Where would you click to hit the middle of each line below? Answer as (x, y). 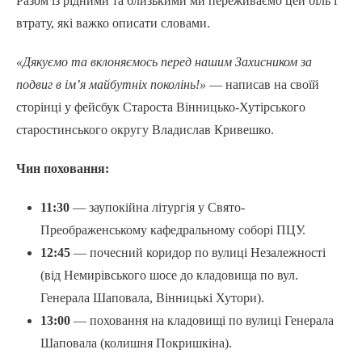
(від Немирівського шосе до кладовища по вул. (169, 276)
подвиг (34, 85)
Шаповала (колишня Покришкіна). (136, 343)
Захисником (266, 62)
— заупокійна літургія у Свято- (157, 208)
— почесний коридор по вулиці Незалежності (198, 253)
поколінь (173, 85)
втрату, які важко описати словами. (113, 23)
